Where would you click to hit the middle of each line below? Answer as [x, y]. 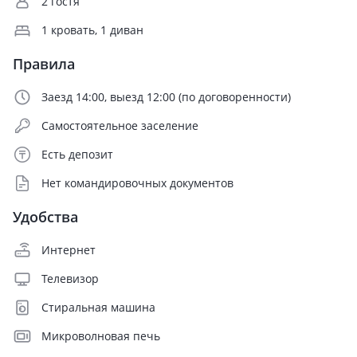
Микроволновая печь [101, 336]
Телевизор [70, 279]
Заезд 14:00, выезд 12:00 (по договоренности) [166, 97]
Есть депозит [77, 154]
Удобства [45, 217]
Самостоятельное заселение [120, 126]
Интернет [69, 250]
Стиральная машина [98, 307]
